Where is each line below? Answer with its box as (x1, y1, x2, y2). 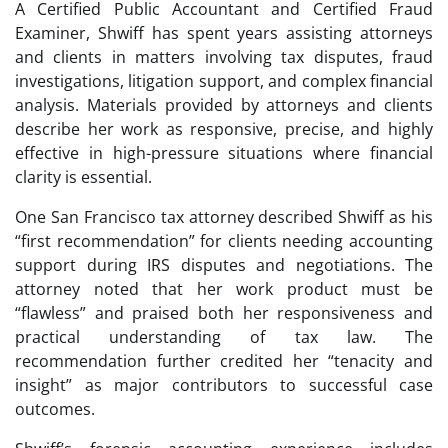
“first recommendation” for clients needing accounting (15, 229, 433, 252)
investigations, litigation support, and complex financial (15, 69, 433, 92)
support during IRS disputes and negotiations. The (15, 253, 433, 276)
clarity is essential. (15, 165, 152, 188)
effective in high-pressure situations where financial (15, 141, 433, 164)
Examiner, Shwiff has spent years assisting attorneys (15, 21, 433, 44)
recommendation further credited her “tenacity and (15, 349, 433, 372)
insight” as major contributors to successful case (15, 373, 433, 396)
